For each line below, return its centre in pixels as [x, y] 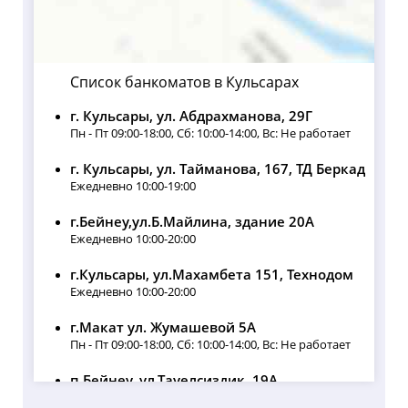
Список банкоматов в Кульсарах [184, 82]
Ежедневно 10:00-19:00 [133, 186]
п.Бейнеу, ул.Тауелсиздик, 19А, [175, 380]
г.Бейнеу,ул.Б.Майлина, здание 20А [192, 222]
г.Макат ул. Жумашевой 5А [163, 327]
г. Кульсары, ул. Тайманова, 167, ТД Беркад [217, 169]
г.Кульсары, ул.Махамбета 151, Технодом [211, 275]
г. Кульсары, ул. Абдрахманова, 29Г [191, 116]
